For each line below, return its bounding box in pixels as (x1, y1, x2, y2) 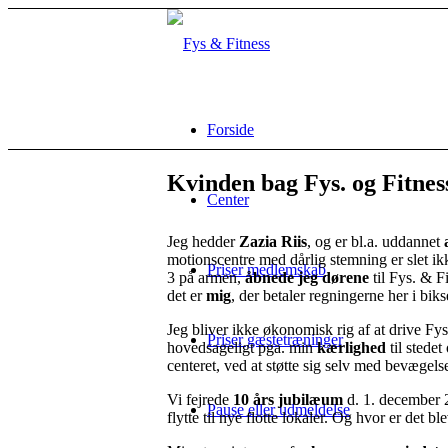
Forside (207, 121, 254, 138)
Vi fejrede (167, 390, 229, 408)
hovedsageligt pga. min (167, 338, 317, 356)
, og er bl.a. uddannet (307, 232, 444, 250)
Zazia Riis (239, 232, 307, 250)
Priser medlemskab (207, 261, 326, 278)
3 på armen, (167, 268, 241, 286)
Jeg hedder (167, 232, 239, 250)
